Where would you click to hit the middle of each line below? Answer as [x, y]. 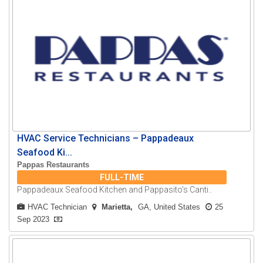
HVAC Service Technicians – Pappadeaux [106, 139]
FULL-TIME [122, 178]
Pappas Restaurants [53, 165]
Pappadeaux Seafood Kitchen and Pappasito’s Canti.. [115, 190]
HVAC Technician [58, 207]
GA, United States [169, 207]
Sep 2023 [33, 220]
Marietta [116, 207]
